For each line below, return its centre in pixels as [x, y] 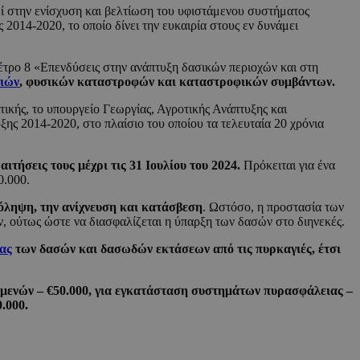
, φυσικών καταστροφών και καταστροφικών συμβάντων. [177, 82]
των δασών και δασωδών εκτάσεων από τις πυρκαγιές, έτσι [176, 249]
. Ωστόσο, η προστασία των [273, 207]
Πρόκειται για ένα [289, 166]
